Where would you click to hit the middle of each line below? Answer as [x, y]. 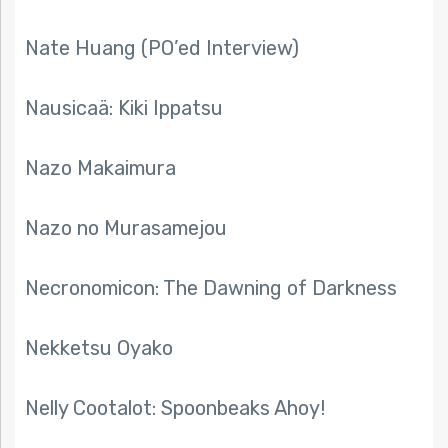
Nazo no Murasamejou [126, 228]
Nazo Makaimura [100, 168]
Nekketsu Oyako [99, 348]
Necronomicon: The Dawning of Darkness [211, 288]
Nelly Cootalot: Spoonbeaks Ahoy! [175, 408]
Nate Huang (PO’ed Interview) [162, 48]
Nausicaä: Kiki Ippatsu [124, 108]
